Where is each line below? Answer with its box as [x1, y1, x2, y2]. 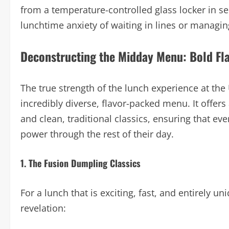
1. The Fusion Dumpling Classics [20, 156, 141, 170]
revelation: [20, 202, 66, 214]
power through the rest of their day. [20, 128, 174, 140]
